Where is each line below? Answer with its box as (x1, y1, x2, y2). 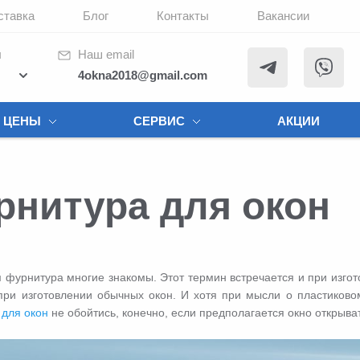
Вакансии (257, 9, 309, 22)
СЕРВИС (133, 114, 185, 128)
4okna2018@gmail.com (78, 68, 207, 82)
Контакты (157, 9, 209, 22)
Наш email (78, 47, 134, 61)
